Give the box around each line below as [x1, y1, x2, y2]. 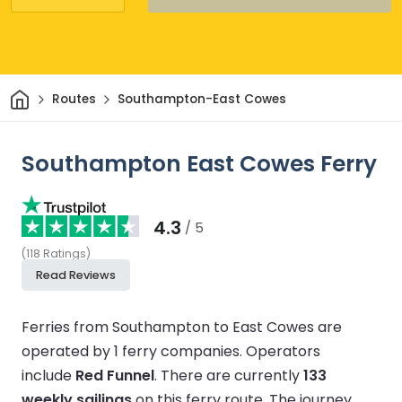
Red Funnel [75, 364, 154, 386]
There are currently [161, 364, 303, 386]
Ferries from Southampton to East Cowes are [22, 316, 342, 337]
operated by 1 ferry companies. [22, 340, 246, 362]
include [22, 364, 75, 386]
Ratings [43, 245, 86, 261]
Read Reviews [36, 267, 116, 283]
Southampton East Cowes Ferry [22, 147, 377, 179]
